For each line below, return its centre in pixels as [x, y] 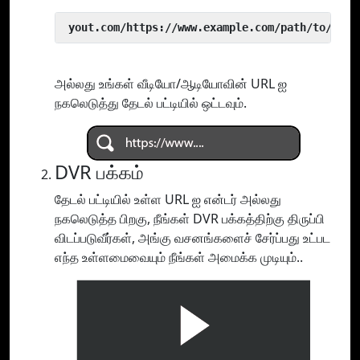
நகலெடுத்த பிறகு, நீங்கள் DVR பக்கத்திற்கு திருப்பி [190, 219]
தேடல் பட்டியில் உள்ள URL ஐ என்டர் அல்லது [168, 200]
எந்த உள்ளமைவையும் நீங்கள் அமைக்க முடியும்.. [179, 258]
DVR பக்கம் [99, 172]
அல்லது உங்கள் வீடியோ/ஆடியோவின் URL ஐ [171, 84]
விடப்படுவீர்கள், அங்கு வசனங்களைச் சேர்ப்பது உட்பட [192, 238]
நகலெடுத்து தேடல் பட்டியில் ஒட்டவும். [151, 103]
